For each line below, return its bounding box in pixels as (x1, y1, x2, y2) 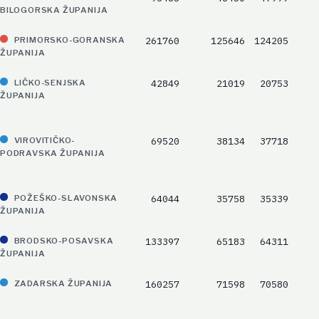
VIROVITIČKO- (14, 135, 75, 146)
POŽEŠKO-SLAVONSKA (14, 193, 118, 204)
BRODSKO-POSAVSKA (14, 236, 114, 246)
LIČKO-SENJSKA (14, 78, 86, 88)
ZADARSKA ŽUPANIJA (14, 278, 113, 289)
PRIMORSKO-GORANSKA (14, 35, 126, 46)
